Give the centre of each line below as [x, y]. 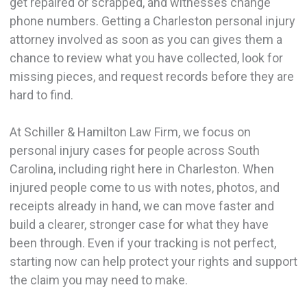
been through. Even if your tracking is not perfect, [143, 243]
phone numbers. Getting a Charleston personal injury [152, 21]
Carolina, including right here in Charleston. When [142, 169]
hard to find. [41, 95]
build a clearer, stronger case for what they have [139, 224]
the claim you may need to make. [98, 280]
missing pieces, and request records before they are [151, 76]
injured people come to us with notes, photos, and [144, 187]
